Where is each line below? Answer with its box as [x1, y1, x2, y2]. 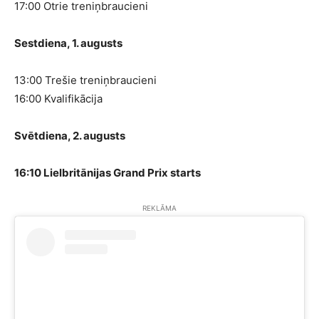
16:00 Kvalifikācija [14, 92, 103, 106]
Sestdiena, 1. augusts [14, 36, 122, 51]
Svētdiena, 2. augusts [14, 129, 125, 143]
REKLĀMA [142, 204, 177, 213]
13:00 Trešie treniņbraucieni [14, 73, 157, 88]
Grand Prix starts [111, 166, 201, 180]
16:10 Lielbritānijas [14, 166, 111, 180]
